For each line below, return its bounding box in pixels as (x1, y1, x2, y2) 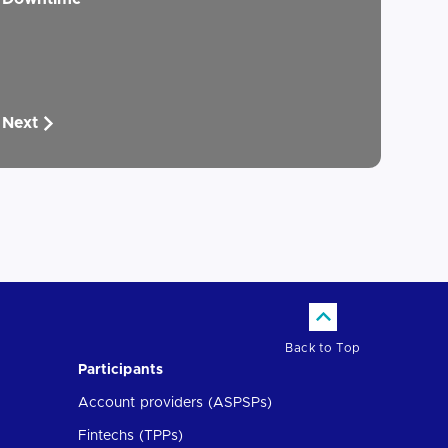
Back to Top (285, 341, 361, 354)
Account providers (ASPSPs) (77, 395, 273, 410)
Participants (77, 362, 163, 377)
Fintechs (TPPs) (77, 428, 184, 443)
